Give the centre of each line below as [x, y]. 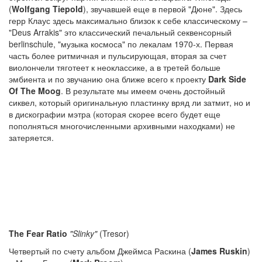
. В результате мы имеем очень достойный [143, 91]
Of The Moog [35, 91]
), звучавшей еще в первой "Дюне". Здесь [163, 9]
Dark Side [227, 79]
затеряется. [31, 137]
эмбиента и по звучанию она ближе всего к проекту [108, 79]
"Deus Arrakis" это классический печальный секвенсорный [120, 32]
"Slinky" [83, 233]
